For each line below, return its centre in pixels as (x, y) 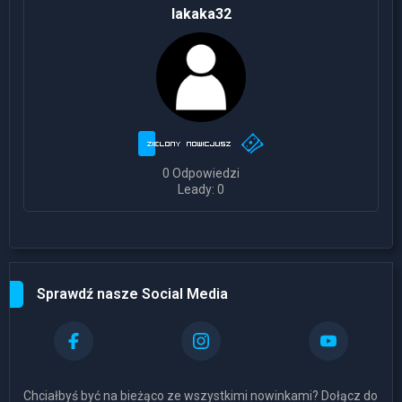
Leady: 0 (201, 190)
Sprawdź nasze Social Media (132, 294)
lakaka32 (201, 14)
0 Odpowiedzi (201, 174)
